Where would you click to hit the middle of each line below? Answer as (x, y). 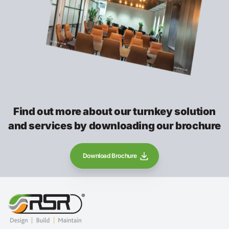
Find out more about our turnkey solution (114, 111)
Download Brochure (110, 155)
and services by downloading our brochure (115, 125)
